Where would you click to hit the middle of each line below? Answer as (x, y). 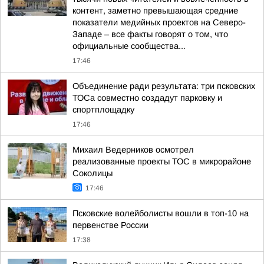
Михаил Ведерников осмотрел (133, 150)
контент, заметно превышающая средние (155, 11)
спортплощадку (103, 110)
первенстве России (110, 225)
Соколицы (93, 173)
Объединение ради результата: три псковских (164, 86)
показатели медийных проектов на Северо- (159, 22)
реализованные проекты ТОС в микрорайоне (162, 161)
